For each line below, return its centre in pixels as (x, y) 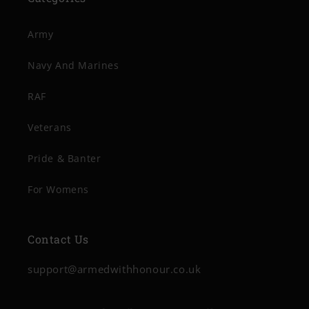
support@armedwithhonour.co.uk (114, 269)
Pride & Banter (64, 158)
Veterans (50, 127)
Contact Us (58, 239)
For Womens (58, 189)
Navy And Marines (73, 65)
